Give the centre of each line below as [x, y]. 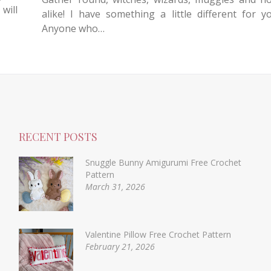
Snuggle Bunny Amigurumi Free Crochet [163, 163]
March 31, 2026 [115, 187]
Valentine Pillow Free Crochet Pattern [158, 235]
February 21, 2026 [120, 247]
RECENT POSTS [58, 137]
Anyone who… [73, 28]
